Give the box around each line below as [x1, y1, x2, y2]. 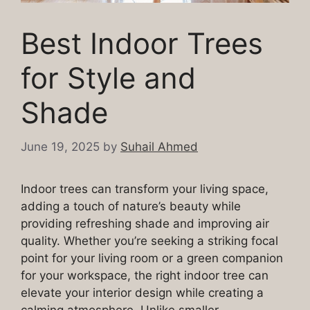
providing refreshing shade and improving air [21, 216, 269, 230]
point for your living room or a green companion [21, 250, 283, 265]
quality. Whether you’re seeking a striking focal [21, 233, 278, 248]
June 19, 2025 [21, 139, 100, 154]
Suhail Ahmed [120, 139, 198, 154]
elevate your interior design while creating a [21, 285, 264, 300]
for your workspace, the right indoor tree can [21, 268, 268, 282]
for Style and [21, 60, 196, 96]
